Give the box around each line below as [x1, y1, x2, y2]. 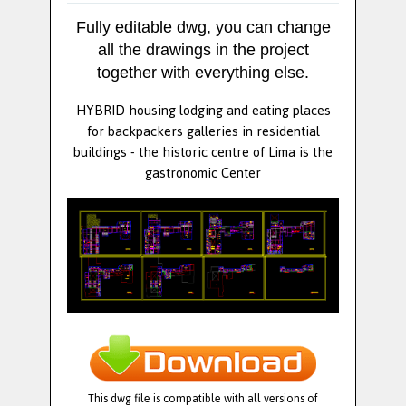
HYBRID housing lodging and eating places [75, 97, 331, 124]
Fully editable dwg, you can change [75, 18, 331, 37]
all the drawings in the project [97, 41, 309, 60]
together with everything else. [97, 63, 309, 82]
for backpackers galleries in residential [86, 118, 320, 145]
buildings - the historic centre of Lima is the [73, 139, 333, 166]
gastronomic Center [145, 159, 261, 187]
